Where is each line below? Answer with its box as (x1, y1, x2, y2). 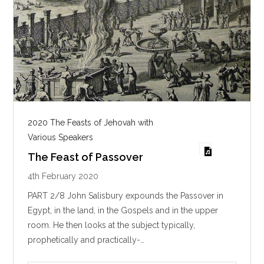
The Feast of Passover (28, 151, 144, 164)
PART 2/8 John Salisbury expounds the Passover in (28, 191, 224, 201)
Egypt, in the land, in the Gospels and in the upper (28, 206, 219, 216)
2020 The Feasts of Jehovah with (28, 118, 154, 128)
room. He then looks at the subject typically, (28, 220, 196, 230)
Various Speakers (28, 133, 94, 143)
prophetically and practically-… (28, 235, 145, 245)
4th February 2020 (28, 171, 99, 181)
